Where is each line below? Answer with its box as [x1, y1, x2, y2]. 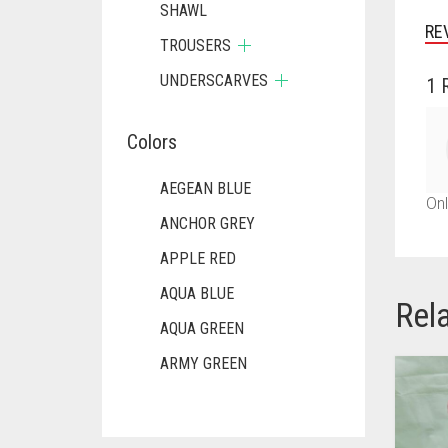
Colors [127, 130, 177, 154]
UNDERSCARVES [160, 71, 268, 90]
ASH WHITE [160, 389, 235, 408]
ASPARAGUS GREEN [160, 424, 289, 443]
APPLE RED [160, 249, 236, 268]
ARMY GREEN [160, 354, 247, 373]
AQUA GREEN [160, 319, 244, 338]
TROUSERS [160, 36, 231, 55]
